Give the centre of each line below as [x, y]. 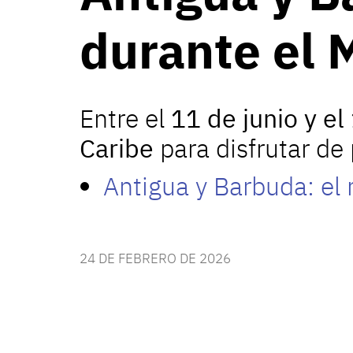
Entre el [122, 118]
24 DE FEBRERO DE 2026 [155, 258]
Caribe [117, 148]
